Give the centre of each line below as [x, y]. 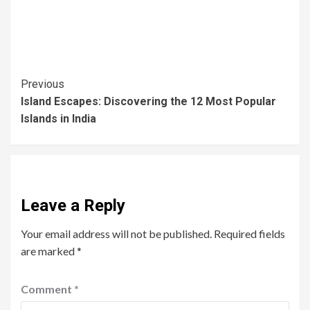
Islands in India [58, 119]
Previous [43, 84]
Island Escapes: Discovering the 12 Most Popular [148, 101]
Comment [47, 289]
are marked [49, 251]
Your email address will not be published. [116, 234]
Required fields [249, 234]
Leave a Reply [73, 206]
